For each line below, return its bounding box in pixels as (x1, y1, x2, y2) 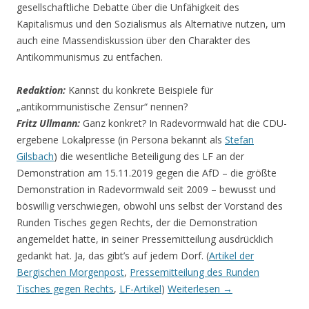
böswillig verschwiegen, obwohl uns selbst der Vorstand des (17, 199, 283, 213)
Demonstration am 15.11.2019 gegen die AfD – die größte (17, 166, 277, 180)
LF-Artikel (119, 282, 161, 296)
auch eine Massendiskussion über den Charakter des (17, 34, 250, 48)
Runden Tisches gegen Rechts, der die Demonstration (17, 216, 257, 230)
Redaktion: (17, 83, 66, 97)
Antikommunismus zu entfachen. (17, 50, 163, 64)
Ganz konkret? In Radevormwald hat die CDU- (80, 117, 287, 130)
